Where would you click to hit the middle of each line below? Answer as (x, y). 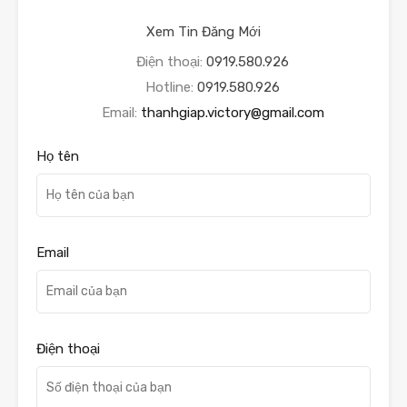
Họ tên (58, 156)
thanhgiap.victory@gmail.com (232, 112)
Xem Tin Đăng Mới (203, 31)
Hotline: (171, 87)
